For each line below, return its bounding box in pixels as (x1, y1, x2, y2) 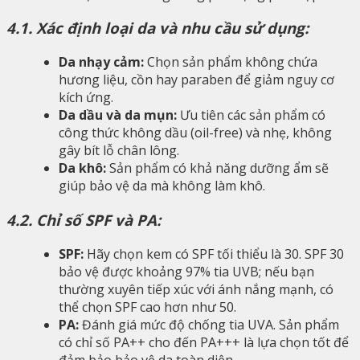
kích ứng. (59, 88, 113, 107)
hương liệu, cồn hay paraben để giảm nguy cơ (59, 71, 334, 89)
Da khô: (59, 159, 106, 178)
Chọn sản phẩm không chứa (144, 53, 317, 72)
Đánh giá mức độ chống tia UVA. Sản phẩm (79, 315, 339, 333)
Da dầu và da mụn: (59, 106, 177, 125)
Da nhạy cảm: (59, 53, 144, 72)
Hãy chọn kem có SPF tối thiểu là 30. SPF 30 (84, 244, 344, 263)
